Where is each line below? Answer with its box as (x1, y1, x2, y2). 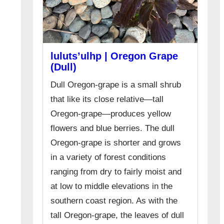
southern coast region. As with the (50, 196, 178, 206)
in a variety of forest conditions (50, 152, 166, 162)
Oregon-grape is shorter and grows (50, 138, 181, 148)
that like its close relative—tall (50, 94, 164, 104)
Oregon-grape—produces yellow (50, 109, 171, 119)
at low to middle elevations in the (50, 181, 173, 191)
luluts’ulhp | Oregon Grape (50, 50, 178, 62)
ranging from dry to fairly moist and (50, 167, 182, 177)
